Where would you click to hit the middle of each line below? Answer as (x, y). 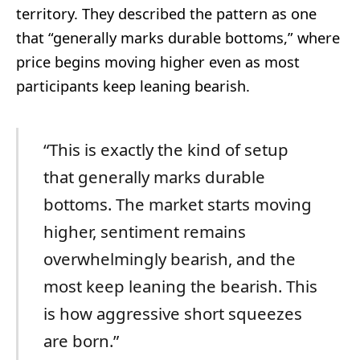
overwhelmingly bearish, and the (169, 259)
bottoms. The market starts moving (177, 205)
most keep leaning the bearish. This (180, 286)
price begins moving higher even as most (158, 61)
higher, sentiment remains (144, 232)
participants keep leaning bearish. (133, 86)
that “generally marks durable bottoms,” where (178, 37)
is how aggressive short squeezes (172, 314)
